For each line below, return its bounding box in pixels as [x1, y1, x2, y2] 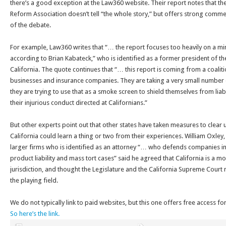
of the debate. [10, 21, 51, 29]
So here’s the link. [10, 210, 60, 217]
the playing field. [10, 177, 58, 184]
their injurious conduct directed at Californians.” [10, 99, 147, 106]
